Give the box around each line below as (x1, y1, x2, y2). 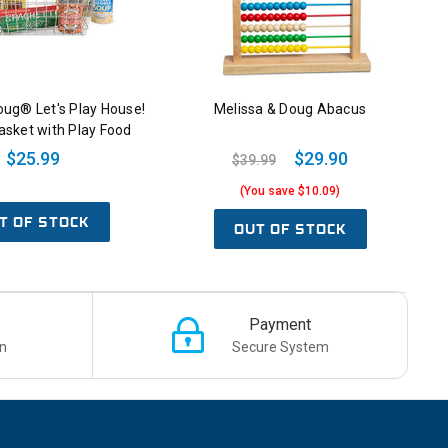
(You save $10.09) (240, 184, 340, 199)
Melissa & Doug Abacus (213, 101, 367, 118)
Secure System (231, 338, 329, 355)
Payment (249, 314, 312, 334)
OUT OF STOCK (233, 219, 347, 240)
